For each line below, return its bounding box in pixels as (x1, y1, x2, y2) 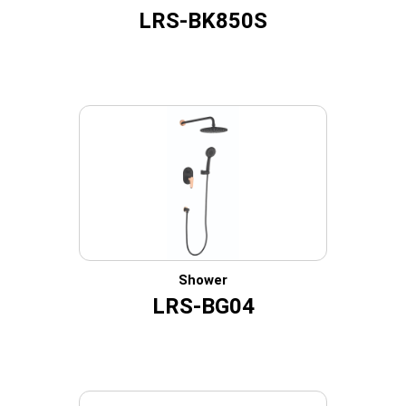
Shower (179, 272, 227, 288)
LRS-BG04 (151, 294, 255, 319)
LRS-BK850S (139, 8, 267, 34)
